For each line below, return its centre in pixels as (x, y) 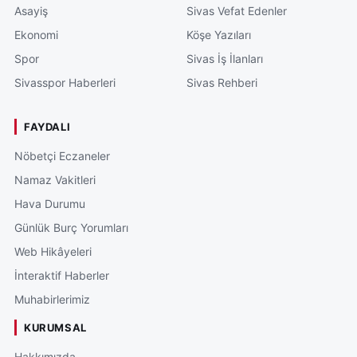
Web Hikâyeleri (53, 252)
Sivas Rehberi (222, 83)
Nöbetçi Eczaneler (62, 156)
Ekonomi (36, 35)
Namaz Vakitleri (55, 180)
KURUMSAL (55, 328)
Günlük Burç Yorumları (71, 228)
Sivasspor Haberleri (65, 83)
